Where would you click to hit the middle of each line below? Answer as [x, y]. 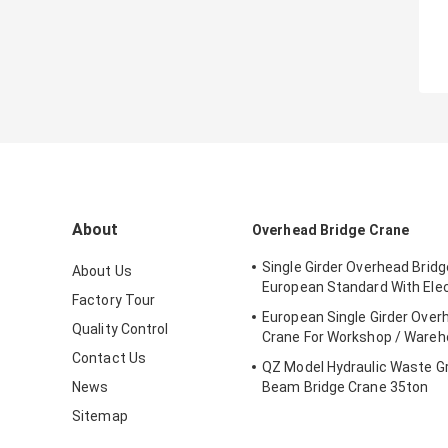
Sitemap [100, 416]
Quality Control [120, 329]
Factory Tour [114, 300]
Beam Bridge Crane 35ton [345, 387]
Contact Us [109, 358]
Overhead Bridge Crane [331, 230]
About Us [102, 271]
